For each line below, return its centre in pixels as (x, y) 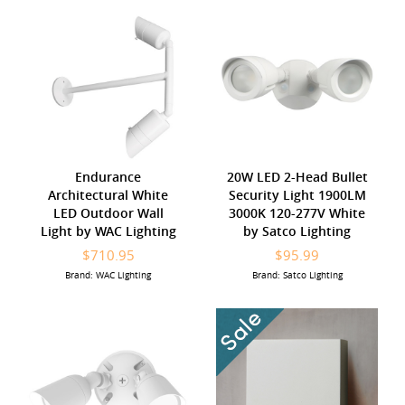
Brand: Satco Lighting (297, 275)
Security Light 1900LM (297, 194)
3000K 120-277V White (297, 212)
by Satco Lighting (297, 231)
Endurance (108, 176)
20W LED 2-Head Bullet (297, 176)
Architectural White (108, 194)
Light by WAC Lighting (108, 231)
